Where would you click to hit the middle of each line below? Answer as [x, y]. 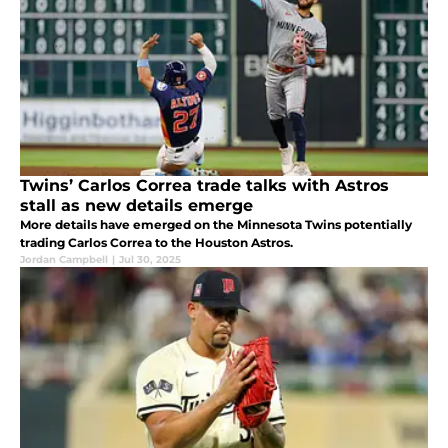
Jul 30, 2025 [150, 260]
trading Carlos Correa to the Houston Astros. [156, 243]
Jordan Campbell [64, 260]
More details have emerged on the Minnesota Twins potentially [216, 225]
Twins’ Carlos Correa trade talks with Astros [204, 186]
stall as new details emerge [136, 206]
